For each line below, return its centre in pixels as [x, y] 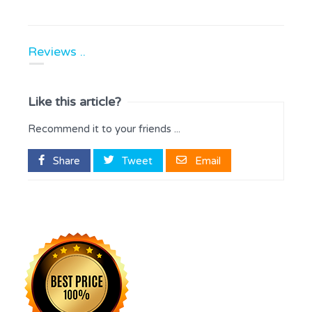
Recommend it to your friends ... [104, 128]
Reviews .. [57, 52]
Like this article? [75, 101]
